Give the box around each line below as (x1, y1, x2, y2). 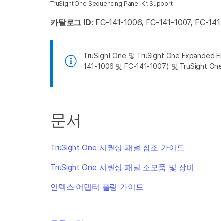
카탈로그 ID (50, 17, 91, 27)
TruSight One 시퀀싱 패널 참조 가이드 (50, 143, 184, 152)
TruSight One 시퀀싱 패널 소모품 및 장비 (50, 162, 195, 172)
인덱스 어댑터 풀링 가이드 (50, 182, 144, 192)
